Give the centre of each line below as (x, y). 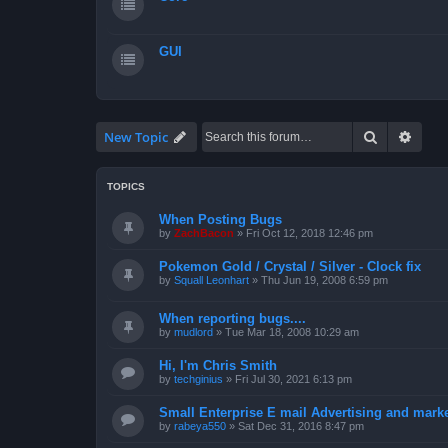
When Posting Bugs (220, 219)
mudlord (193, 332)
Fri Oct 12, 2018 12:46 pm (309, 232)
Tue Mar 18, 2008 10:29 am (292, 332)
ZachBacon (204, 232)
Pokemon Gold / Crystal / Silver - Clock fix (290, 266)
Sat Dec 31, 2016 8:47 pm (301, 426)
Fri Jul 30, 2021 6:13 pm (293, 379)
